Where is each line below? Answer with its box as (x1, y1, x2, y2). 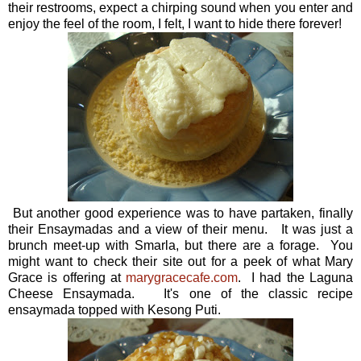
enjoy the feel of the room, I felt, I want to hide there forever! (8, 16, 342, 31)
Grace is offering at (8, 270, 127, 284)
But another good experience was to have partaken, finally (8, 205, 353, 220)
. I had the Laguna (238, 270, 354, 284)
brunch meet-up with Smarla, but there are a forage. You (8, 238, 353, 252)
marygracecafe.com (126, 270, 239, 284)
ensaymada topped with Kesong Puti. (8, 302, 221, 317)
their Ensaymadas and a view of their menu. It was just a (8, 222, 353, 236)
